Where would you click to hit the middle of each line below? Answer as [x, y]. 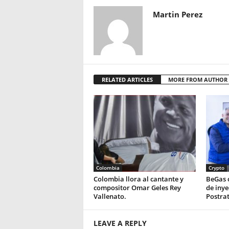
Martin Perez [177, 14]
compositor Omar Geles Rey [137, 188]
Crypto [216, 168]
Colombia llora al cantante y [138, 179]
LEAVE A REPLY [120, 223]
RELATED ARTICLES [127, 79]
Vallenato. [110, 196]
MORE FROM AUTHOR [198, 79]
